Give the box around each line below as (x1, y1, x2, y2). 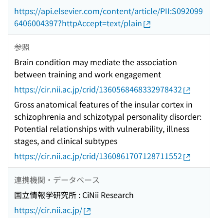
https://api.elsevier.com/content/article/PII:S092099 (14, 5, 203, 17)
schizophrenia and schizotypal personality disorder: (14, 110, 201, 123)
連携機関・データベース (14, 173, 100, 185)
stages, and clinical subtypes (14, 135, 117, 147)
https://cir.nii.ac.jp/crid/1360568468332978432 (14, 83, 182, 95)
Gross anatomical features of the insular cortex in (14, 98, 193, 110)
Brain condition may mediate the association (14, 56, 177, 68)
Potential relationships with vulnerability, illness (14, 123, 189, 135)
